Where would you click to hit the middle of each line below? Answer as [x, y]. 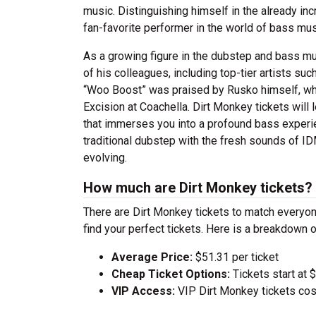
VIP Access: [143, 291]
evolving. [105, 158]
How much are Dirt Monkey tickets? [198, 188]
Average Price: [152, 257]
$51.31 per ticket [236, 257]
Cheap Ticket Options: [171, 274]
